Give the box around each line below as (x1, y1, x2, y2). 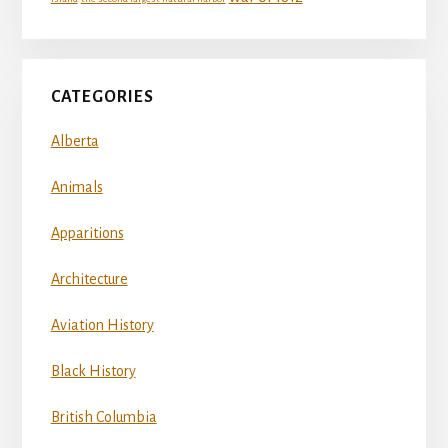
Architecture (50, 271, 128, 288)
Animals (50, 179, 103, 196)
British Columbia (50, 409, 157, 426)
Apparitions (50, 225, 124, 242)
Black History (50, 363, 136, 380)
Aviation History (50, 317, 154, 334)
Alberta (50, 133, 99, 150)
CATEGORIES (50, 88, 154, 107)
